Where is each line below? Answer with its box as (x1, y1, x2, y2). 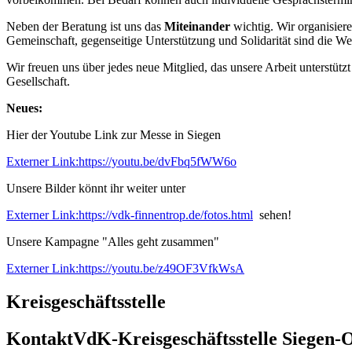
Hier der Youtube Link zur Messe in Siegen (6, 127, 221, 141)
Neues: (6, 101, 42, 115)
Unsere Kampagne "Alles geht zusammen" (6, 234, 222, 248)
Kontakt (6, 328, 73, 349)
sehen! (253, 207, 291, 222)
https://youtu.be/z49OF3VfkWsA (79, 261, 244, 275)
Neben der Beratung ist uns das (6, 19, 164, 33)
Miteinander (164, 19, 230, 33)
